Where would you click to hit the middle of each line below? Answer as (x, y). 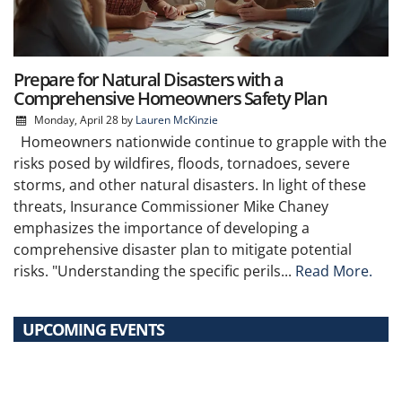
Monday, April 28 (76, 119)
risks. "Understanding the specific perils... (154, 271)
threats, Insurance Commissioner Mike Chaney (171, 206)
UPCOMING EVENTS (93, 329)
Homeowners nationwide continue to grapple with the (200, 141)
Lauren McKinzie (176, 119)
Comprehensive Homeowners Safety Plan (170, 98)
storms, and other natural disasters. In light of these (190, 184)
